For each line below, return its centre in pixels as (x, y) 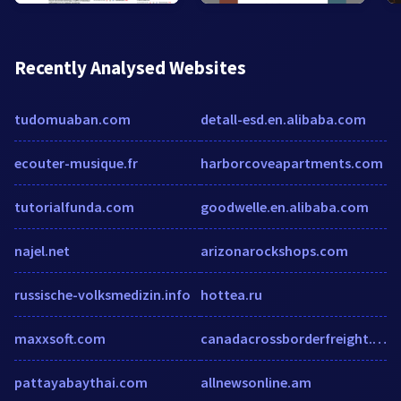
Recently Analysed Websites (130, 67)
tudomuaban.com (73, 119)
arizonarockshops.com (274, 250)
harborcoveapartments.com (292, 162)
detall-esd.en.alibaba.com (283, 119)
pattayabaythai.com (81, 382)
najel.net (42, 250)
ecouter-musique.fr (76, 162)
